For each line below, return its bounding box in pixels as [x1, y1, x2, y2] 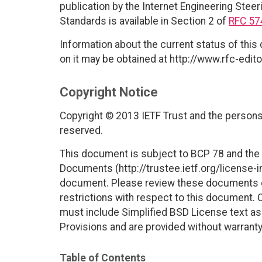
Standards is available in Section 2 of [60, 15, 229, 27]
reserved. [60, 125, 103, 137]
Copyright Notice [60, 85, 158, 100]
